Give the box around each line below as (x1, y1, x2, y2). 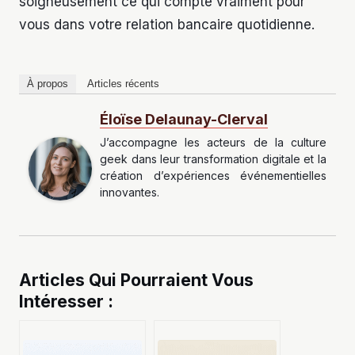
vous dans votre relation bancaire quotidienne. (19, 17, 315, 33)
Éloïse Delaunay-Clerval (100, 111, 268, 128)
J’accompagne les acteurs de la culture (100, 136, 326, 150)
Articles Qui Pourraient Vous (19, 269, 254, 291)
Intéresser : (19, 291, 113, 312)
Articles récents (87, 78, 159, 90)
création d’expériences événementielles (100, 169, 326, 183)
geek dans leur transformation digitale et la (100, 152, 326, 166)
